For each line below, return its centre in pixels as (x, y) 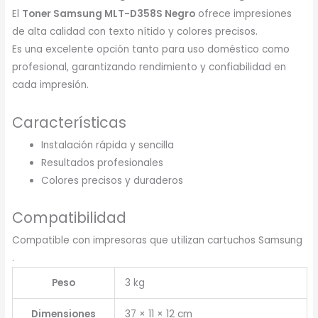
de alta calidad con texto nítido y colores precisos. (135, 32)
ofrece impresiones (244, 14)
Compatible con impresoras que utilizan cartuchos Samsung (158, 240)
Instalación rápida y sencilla (108, 146)
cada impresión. (51, 85)
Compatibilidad (70, 217)
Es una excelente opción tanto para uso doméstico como (151, 50)
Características (70, 123)
